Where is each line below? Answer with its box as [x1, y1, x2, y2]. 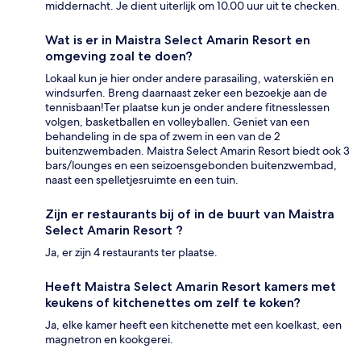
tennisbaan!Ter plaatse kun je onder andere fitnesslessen [45, 100, 330, 115]
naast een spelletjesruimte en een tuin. [45, 172, 239, 188]
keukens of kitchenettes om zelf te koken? [45, 295, 301, 311]
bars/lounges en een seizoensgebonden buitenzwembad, [45, 158, 337, 173]
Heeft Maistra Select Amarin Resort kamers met [45, 279, 336, 295]
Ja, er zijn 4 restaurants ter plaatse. [45, 245, 218, 260]
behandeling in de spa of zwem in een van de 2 [45, 129, 280, 144]
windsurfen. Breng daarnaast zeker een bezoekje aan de [45, 85, 327, 101]
